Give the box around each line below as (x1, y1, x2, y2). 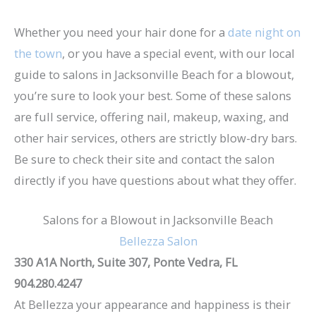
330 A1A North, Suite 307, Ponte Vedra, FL (14, 254, 238, 271)
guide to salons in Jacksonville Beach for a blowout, (14, 66, 294, 83)
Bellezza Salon (119, 233, 197, 250)
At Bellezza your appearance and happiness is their (14, 296, 291, 313)
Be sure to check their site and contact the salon (14, 150, 274, 167)
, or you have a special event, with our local (62, 44, 295, 61)
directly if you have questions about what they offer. (14, 171, 296, 188)
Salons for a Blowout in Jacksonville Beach (43, 212, 273, 229)
